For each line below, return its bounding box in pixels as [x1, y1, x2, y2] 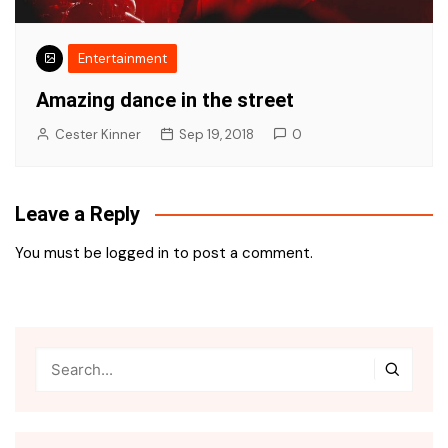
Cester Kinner [55, 125, 141, 143]
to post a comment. [169, 242, 313, 263]
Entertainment [78, 49, 167, 67]
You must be [15, 242, 106, 263]
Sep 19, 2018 [179, 125, 254, 143]
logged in [106, 242, 169, 263]
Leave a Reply [15, 201, 140, 226]
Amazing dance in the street [36, 87, 294, 112]
